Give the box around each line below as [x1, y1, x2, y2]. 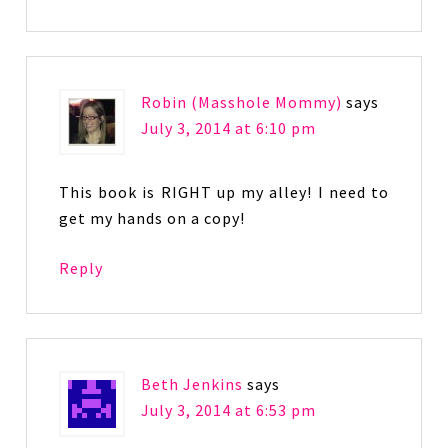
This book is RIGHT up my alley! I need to [59, 182, 389, 202]
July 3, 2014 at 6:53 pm [141, 400, 317, 420]
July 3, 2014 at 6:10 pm [141, 118, 317, 138]
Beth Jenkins [141, 374, 244, 394]
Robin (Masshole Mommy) [141, 92, 343, 112]
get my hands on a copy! [59, 208, 246, 228]
